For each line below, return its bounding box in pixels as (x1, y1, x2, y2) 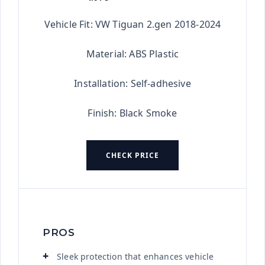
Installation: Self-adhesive (74, 77, 191, 91)
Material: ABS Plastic (86, 47, 179, 61)
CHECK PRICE (106, 150, 159, 161)
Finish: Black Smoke (88, 106, 177, 120)
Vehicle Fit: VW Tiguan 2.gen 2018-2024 (44, 18, 221, 31)
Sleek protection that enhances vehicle (57, 251, 214, 263)
